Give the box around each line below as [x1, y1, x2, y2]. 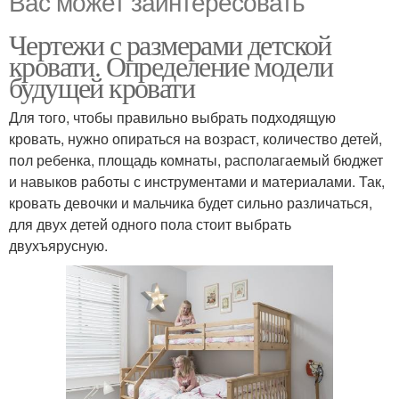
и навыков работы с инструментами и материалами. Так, [9, 171, 385, 191]
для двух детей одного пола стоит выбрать [9, 214, 291, 234]
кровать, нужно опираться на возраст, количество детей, [9, 128, 382, 149]
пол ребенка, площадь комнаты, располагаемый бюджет [9, 150, 383, 170]
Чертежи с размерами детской [9, 25, 331, 63]
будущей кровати [9, 68, 194, 106]
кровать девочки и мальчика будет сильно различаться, [9, 192, 372, 213]
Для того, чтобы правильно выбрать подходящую [9, 107, 336, 127]
